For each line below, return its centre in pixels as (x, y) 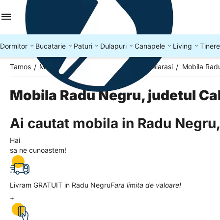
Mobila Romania (65, 67)
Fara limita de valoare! (146, 185)
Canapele (150, 46)
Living (182, 46)
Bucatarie (51, 46)
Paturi (83, 46)
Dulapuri (113, 46)
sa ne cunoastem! (38, 150)
